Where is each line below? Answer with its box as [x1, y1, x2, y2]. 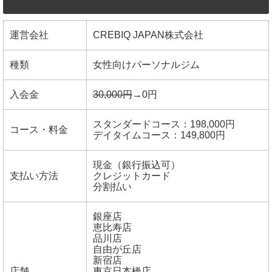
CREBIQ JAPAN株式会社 [93, 30, 203, 41]
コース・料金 [10, 124, 68, 135]
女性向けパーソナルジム [93, 59, 200, 70]
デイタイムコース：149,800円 [93, 130, 225, 141]
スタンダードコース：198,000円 [93, 119, 235, 130]
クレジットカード [93, 171, 171, 182]
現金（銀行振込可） [93, 160, 180, 171]
